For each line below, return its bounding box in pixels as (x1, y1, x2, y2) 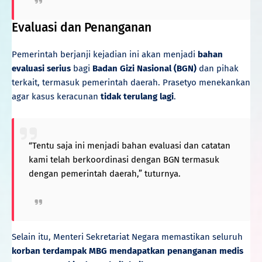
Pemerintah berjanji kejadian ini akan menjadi (12, 49, 198, 60)
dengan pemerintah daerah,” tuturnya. (29, 168, 181, 179)
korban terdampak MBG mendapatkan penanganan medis (12, 245, 243, 256)
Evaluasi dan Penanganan (12, 19, 151, 35)
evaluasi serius (12, 63, 71, 74)
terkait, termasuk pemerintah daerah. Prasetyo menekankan (12, 77, 250, 88)
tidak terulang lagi (101, 91, 174, 102)
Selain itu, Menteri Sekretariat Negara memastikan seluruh (12, 231, 243, 242)
